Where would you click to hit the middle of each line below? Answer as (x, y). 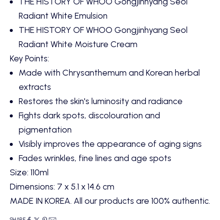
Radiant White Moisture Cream (78, 44)
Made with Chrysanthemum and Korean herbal (109, 73)
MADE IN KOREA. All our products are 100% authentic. (110, 201)
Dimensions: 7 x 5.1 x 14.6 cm (62, 187)
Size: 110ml (29, 172)
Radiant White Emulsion (63, 16)
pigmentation (45, 130)
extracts (35, 87)
